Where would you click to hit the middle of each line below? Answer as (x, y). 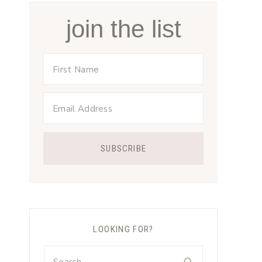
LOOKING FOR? (123, 229)
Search (58, 254)
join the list (123, 29)
